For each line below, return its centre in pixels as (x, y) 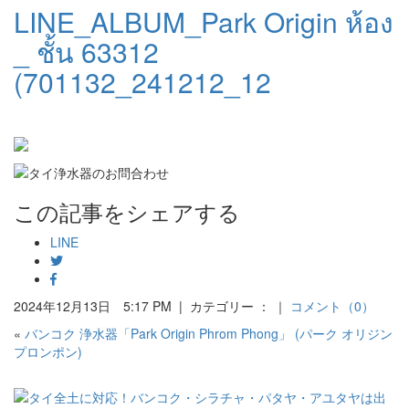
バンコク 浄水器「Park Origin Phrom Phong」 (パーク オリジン (209, 333)
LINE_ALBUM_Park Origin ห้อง (204, 21)
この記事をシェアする (127, 211)
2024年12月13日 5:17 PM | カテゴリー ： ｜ (152, 305)
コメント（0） (332, 305)
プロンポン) (48, 351)
